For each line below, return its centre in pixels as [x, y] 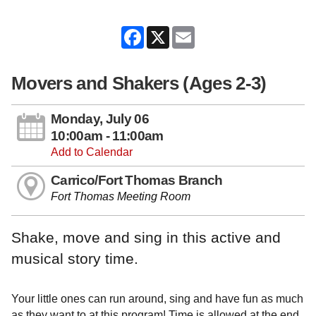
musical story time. [75, 259]
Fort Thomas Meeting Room [121, 196]
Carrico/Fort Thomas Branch [137, 180]
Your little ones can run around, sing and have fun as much [157, 298]
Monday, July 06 [100, 119]
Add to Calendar [92, 152]
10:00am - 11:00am [107, 135]
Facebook [169, 32]
